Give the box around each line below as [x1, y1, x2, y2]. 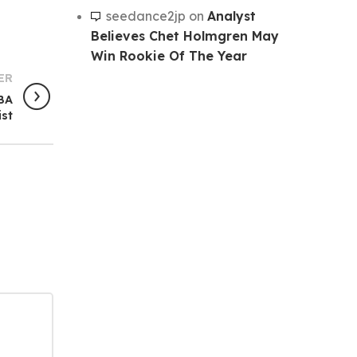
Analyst [206, 7, 256, 24]
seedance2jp [105, 7, 186, 24]
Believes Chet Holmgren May [90, 27, 279, 44]
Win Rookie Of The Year [90, 47, 247, 64]
